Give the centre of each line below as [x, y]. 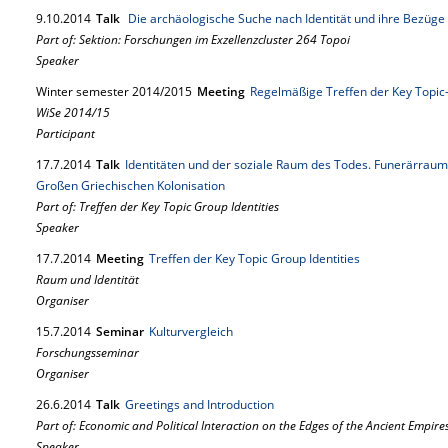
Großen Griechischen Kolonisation [130, 185]
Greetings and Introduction [199, 404]
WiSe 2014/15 [73, 112]
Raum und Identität [87, 279]
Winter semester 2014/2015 [114, 91]
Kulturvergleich [191, 331]
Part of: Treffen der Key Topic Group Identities [157, 206]
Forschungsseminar [87, 352]
